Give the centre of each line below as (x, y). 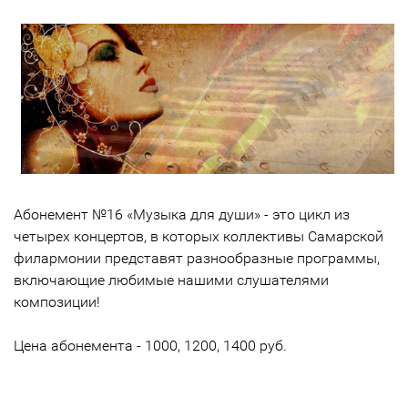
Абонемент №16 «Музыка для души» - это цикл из (182, 215)
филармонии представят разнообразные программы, (197, 259)
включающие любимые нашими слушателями (171, 280)
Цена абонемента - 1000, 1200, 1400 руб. (150, 346)
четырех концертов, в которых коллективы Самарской (199, 237)
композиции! (57, 302)
